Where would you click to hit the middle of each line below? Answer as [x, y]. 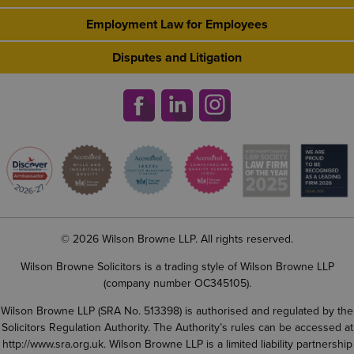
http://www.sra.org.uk [53, 344]
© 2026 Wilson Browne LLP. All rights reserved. [177, 239]
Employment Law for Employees [177, 25]
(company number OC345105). [177, 283]
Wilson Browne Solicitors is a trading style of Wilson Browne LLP [177, 266]
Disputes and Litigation [177, 58]
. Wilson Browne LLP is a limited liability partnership [228, 344]
